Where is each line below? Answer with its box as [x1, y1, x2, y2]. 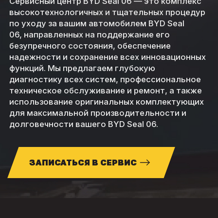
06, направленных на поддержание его [9, 29, 170, 39]
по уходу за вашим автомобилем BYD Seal [9, 18, 184, 28]
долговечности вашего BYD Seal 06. [9, 119, 158, 129]
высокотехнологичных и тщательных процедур [9, 7, 205, 17]
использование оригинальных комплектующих [9, 96, 204, 107]
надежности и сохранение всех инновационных [9, 52, 206, 62]
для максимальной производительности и [9, 108, 186, 118]
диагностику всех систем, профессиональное [9, 74, 201, 84]
